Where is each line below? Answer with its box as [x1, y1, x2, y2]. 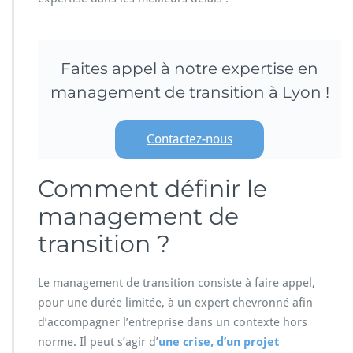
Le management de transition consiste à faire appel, [38, 275, 315, 290]
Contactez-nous [147, 132, 232, 147]
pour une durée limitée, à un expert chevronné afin [38, 295, 313, 310]
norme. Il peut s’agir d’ [38, 334, 158, 349]
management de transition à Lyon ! [50, 82, 329, 102]
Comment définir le [38, 173, 267, 203]
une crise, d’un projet [158, 334, 279, 349]
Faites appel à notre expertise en [61, 58, 318, 78]
